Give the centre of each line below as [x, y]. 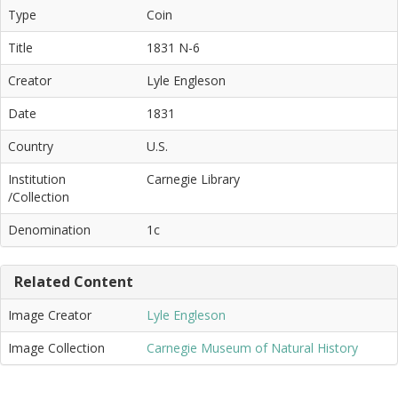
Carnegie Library [193, 179]
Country [31, 146]
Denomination [49, 229]
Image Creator [50, 314]
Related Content [74, 281]
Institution [37, 179]
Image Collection [56, 347]
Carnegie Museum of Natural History [252, 347]
